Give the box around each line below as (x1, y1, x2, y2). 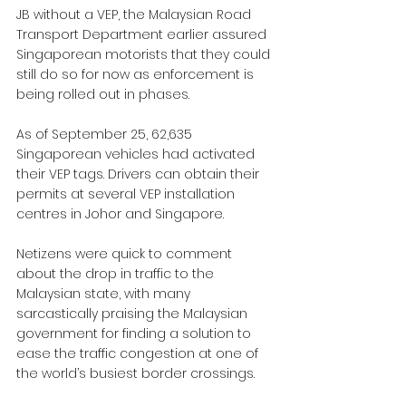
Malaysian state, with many (16, 285, 194, 303)
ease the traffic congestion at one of (16, 344, 262, 362)
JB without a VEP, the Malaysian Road (16, 5, 255, 24)
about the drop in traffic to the (16, 265, 217, 283)
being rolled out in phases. (16, 85, 189, 103)
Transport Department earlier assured (16, 25, 270, 43)
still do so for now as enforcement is (16, 65, 257, 83)
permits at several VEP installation (16, 185, 238, 203)
